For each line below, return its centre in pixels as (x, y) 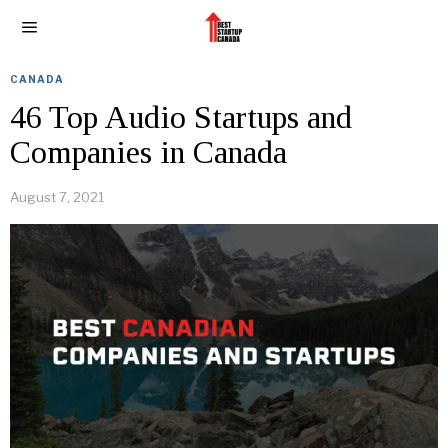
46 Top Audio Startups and (181, 117)
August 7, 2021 (57, 197)
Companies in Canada (148, 152)
